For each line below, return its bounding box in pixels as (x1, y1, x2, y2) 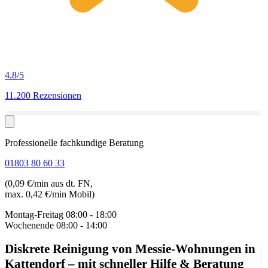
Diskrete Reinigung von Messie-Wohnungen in (5, 241, 255, 256)
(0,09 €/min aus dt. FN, (5, 178, 93, 188)
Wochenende (5, 220, 54, 230)
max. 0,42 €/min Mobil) (5, 189, 95, 199)
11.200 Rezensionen (5, 90, 81, 100)
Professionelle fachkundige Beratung (5, 138, 144, 148)
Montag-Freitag (5, 209, 63, 220)
